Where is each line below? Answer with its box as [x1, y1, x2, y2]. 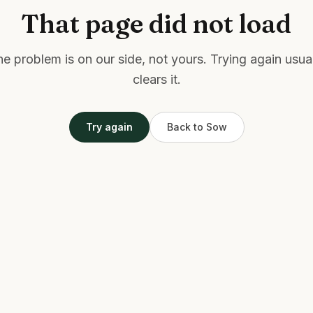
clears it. [132, 71, 181, 87]
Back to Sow [166, 120, 227, 133]
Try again [85, 120, 133, 133]
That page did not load [22, 8, 291, 39]
